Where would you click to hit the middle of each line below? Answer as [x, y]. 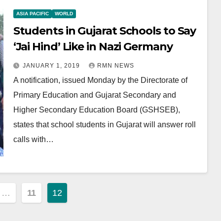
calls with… [33, 139]
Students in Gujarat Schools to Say [105, 31]
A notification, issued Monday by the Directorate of [100, 80]
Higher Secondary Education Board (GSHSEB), [96, 110]
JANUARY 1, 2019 [52, 66]
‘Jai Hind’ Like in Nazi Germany [93, 47]
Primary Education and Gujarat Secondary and [94, 95]
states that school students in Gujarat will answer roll [104, 125]
